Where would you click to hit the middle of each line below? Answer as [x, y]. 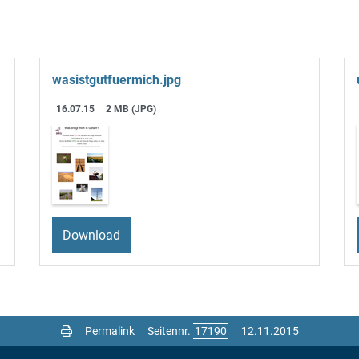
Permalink [109, 331]
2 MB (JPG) [131, 109]
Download [91, 235]
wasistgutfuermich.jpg [117, 80]
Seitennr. [170, 331]
